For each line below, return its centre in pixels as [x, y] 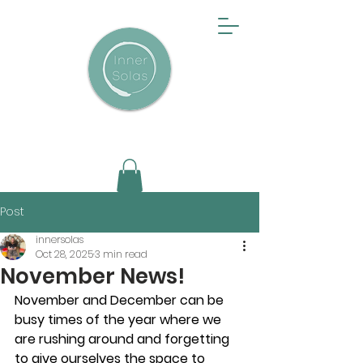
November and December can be [121, 300]
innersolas [60, 239]
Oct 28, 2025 [64, 254]
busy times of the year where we [120, 319]
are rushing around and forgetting [124, 339]
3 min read [121, 254]
